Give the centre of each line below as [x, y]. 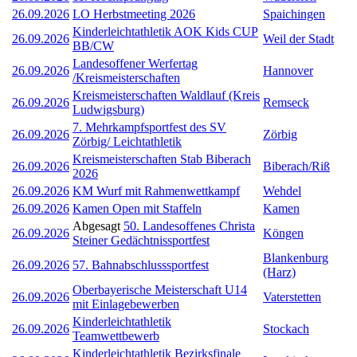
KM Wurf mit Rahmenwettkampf [156, 190]
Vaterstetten [292, 296]
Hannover [288, 70]
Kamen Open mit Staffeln [137, 208]
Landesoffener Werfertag [135, 63]
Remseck [286, 102]
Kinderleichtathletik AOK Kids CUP [165, 31]
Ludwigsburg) [108, 109]
